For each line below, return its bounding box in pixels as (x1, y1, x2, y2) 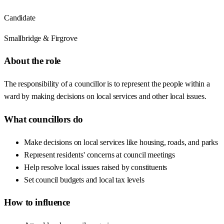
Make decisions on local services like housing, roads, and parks (24, 137, 218, 146)
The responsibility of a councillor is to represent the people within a (4, 79, 210, 88)
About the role (4, 55, 60, 66)
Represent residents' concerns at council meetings (24, 150, 175, 159)
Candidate (4, 13, 35, 22)
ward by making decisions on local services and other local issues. (4, 92, 206, 101)
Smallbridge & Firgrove (4, 33, 77, 42)
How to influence (4, 197, 70, 208)
